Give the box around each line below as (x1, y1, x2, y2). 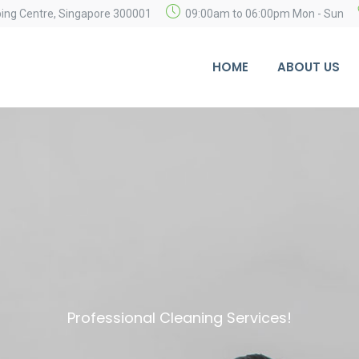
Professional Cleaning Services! (67, 308, 292, 328)
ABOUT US (277, 58, 340, 75)
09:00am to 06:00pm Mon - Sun (185, 7, 344, 20)
